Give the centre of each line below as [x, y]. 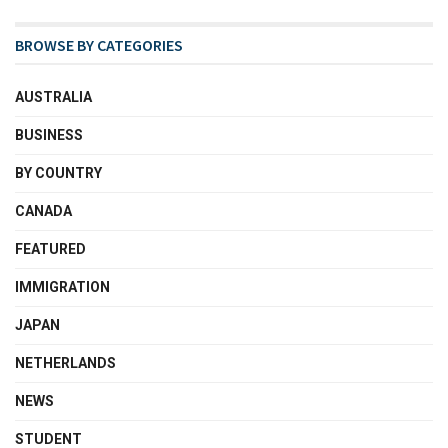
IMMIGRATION [62, 287]
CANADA [43, 211]
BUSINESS [49, 135]
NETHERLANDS [65, 363]
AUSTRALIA [53, 97]
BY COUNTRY [58, 173]
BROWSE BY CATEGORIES [99, 45]
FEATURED [50, 249]
